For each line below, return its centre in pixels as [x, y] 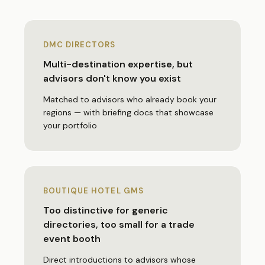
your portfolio [70, 125]
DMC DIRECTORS [80, 45]
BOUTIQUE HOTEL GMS [93, 191]
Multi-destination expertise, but [118, 64]
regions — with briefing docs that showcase [128, 112]
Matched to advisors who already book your [130, 99]
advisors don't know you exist [112, 78]
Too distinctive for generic [106, 210]
